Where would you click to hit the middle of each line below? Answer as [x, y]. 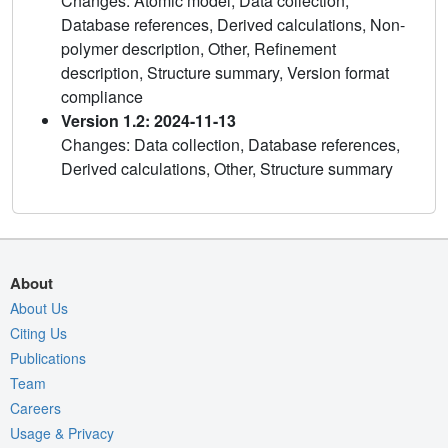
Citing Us [38, 332]
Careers [35, 407]
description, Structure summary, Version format [225, 72]
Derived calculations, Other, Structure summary [227, 168]
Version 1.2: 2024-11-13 [148, 120]
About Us [39, 307]
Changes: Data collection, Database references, [230, 144]
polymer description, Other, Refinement [198, 48]
